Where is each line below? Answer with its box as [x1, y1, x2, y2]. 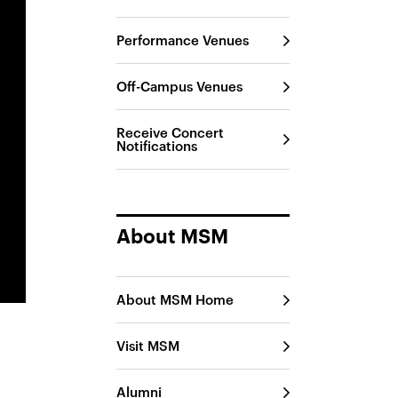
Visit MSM [116, 338, 180, 354]
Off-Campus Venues [116, 78, 243, 94]
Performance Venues [116, 32, 250, 48]
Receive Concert [116, 124, 225, 140]
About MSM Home [116, 291, 235, 307]
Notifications [116, 138, 198, 154]
